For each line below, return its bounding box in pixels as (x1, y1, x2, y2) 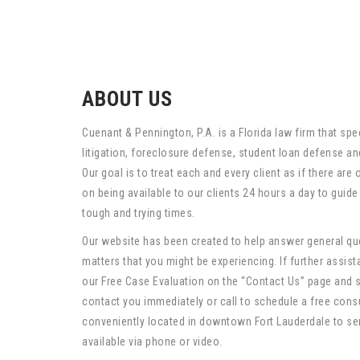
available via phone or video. (82, 334, 223, 348)
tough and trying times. (82, 206, 195, 219)
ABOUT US (82, 86, 173, 111)
